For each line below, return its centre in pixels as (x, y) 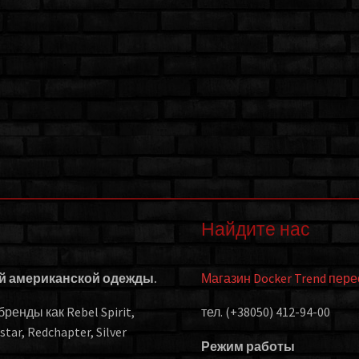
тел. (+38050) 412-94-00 (266, 312)
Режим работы (248, 347)
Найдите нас (256, 230)
